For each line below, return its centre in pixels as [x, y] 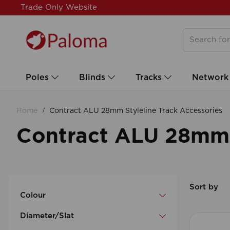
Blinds [93, 78]
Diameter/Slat [47, 216]
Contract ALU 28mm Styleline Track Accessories [135, 111]
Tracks [150, 78]
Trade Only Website [59, 7]
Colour [33, 196]
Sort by [204, 187]
